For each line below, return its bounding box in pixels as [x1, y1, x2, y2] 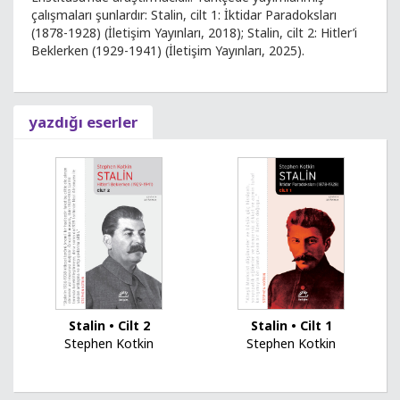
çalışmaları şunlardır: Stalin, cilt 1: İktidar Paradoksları [31, 6, 337, 23]
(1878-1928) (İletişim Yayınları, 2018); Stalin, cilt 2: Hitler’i [31, 24, 357, 41]
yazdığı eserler [29, 112, 137, 132]
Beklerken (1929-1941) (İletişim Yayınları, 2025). [31, 42, 304, 59]
